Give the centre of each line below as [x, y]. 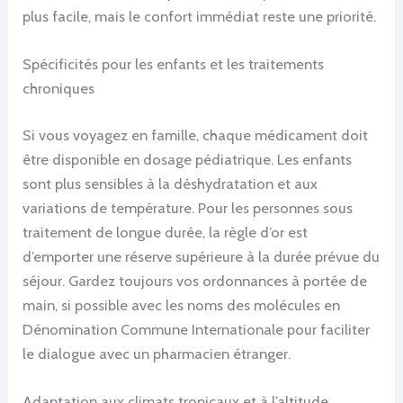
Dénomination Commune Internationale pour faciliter [197, 329]
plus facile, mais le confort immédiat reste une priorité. [200, 16]
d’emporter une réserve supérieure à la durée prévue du [201, 256]
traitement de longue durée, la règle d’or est [166, 232]
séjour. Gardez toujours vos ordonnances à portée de [195, 280]
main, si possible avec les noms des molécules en [182, 304]
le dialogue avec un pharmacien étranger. [157, 353]
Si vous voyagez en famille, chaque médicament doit [196, 134]
